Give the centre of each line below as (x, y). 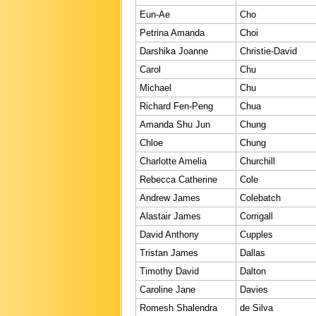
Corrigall (256, 216)
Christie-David (268, 51)
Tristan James (169, 253)
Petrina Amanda (172, 32)
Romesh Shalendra (178, 308)
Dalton (253, 271)
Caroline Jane (168, 289)
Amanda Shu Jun (175, 124)
